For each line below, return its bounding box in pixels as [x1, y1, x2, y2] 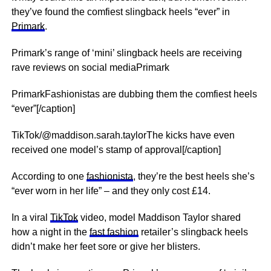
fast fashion [89, 227, 139, 237]
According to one [11, 171, 87, 181]
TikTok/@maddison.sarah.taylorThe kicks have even [11, 130, 235, 140]
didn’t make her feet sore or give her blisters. [11, 241, 203, 252]
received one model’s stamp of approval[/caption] [11, 145, 221, 155]
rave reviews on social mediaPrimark [11, 62, 169, 73]
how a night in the [11, 227, 90, 237]
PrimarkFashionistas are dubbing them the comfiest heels [11, 89, 257, 99]
